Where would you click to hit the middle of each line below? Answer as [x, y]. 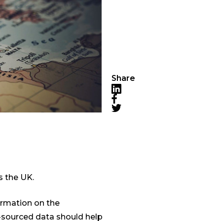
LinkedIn [128, 99]
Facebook [130, 109]
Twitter [125, 118]
